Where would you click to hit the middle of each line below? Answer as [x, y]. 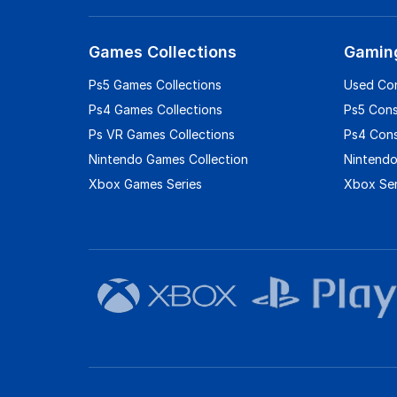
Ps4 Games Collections [156, 109]
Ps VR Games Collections [162, 134]
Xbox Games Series [145, 183]
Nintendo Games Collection [168, 159]
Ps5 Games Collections [155, 84]
